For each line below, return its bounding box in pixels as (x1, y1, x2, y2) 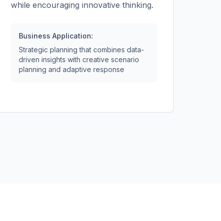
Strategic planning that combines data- (19, 45, 145, 54)
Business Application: (19, 32, 94, 40)
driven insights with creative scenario (19, 55, 140, 64)
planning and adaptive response (19, 65, 125, 74)
